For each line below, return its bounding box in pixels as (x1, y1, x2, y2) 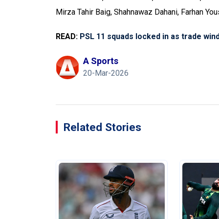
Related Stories (64, 121, 141, 133)
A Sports (83, 56, 118, 66)
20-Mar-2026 (83, 68, 129, 78)
